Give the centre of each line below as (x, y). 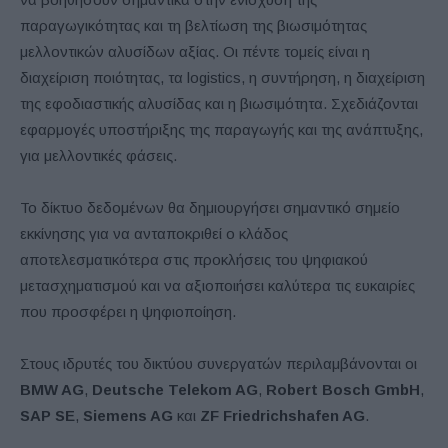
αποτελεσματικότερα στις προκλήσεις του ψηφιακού (194, 260)
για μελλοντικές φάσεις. (98, 156)
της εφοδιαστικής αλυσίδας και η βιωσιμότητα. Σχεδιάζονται (219, 104)
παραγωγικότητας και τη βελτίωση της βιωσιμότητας (193, 26)
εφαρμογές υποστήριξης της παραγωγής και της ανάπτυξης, (221, 130)
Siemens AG (128, 416)
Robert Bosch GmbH (343, 390)
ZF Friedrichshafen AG (282, 416)
